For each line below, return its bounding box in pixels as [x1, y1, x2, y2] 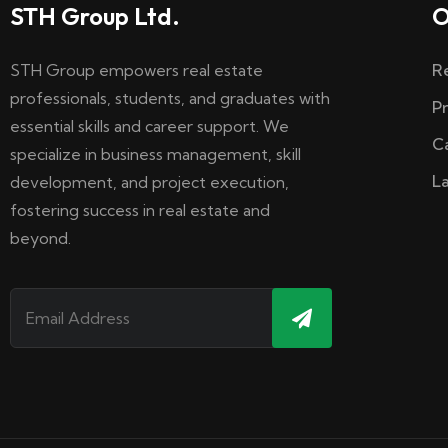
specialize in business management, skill [10, 144, 301, 164]
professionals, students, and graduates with [10, 88, 330, 108]
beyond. [10, 228, 71, 248]
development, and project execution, [10, 172, 289, 192]
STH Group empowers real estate [10, 60, 263, 80]
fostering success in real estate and [10, 200, 270, 220]
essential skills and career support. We [10, 116, 289, 136]
